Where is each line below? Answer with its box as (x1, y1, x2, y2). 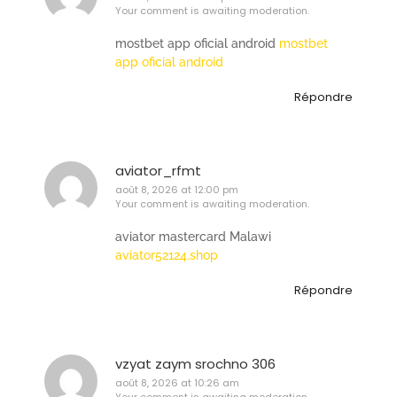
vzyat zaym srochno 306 (115, 354, 276, 373)
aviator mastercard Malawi (115, 230, 271, 245)
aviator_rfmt (115, 160, 201, 180)
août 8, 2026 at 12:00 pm (115, 182, 238, 197)
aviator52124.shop (115, 248, 218, 263)
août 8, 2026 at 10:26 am (115, 375, 239, 390)
